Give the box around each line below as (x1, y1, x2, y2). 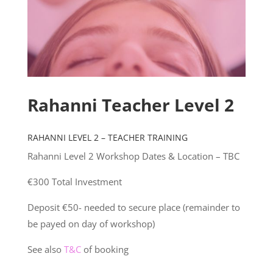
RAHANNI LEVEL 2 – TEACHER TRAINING (27, 132, 188, 144)
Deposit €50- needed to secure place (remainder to (27, 201, 240, 214)
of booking (80, 243, 129, 256)
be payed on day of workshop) (27, 218, 155, 230)
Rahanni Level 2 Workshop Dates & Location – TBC (27, 150, 239, 163)
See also (27, 243, 64, 256)
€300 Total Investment (27, 175, 122, 188)
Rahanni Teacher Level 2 (27, 93, 234, 117)
